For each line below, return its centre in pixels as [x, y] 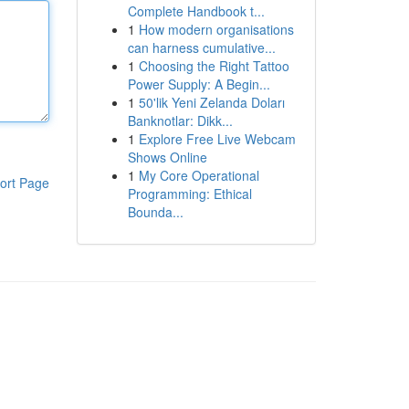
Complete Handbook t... [196, 11]
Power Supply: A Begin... [199, 84]
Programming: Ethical [189, 194]
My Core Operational [199, 175]
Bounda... [155, 212]
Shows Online [167, 157]
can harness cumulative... [201, 47]
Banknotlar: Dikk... [180, 121]
